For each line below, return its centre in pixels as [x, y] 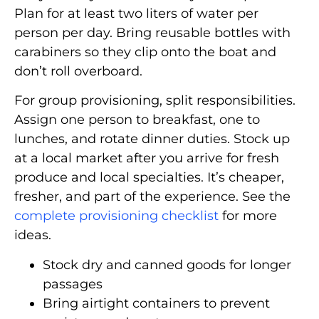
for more [248, 216]
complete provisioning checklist [116, 216]
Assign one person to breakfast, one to [137, 120]
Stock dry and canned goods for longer [167, 265]
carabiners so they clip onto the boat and [145, 52]
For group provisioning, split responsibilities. [155, 101]
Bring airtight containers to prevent [156, 303]
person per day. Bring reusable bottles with [152, 32]
